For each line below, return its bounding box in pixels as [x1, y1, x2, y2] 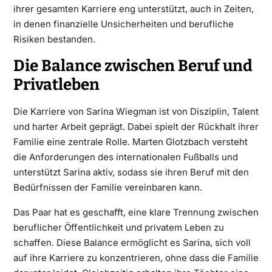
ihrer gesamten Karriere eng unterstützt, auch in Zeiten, [13, 2, 254, 15]
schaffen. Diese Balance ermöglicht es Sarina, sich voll [13, 236, 251, 248]
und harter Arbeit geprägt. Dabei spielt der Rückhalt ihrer [13, 120, 259, 132]
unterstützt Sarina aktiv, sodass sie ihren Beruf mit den [13, 166, 249, 178]
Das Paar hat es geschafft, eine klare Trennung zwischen [13, 206, 259, 218]
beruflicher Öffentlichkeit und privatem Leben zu [13, 221, 224, 233]
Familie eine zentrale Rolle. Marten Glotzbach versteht [13, 135, 248, 148]
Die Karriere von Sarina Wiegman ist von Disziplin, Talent [13, 105, 259, 117]
